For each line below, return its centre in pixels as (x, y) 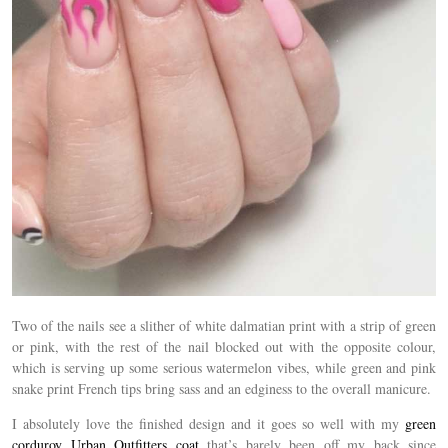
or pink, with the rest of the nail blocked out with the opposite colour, (224, 346)
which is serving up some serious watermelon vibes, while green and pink (224, 367)
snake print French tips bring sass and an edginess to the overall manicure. (221, 388)
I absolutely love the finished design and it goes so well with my (208, 423)
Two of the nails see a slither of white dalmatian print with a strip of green (224, 325)
